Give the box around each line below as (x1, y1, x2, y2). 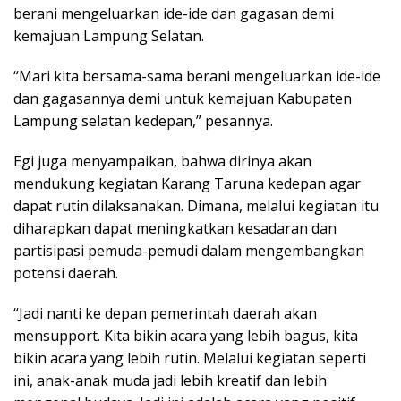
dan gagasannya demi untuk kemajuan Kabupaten (13, 89, 352, 109)
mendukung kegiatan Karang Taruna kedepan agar (13, 174, 361, 194)
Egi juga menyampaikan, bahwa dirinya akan (13, 151, 311, 172)
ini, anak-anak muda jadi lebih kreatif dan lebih (13, 371, 327, 391)
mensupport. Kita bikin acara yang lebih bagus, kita (13, 326, 358, 346)
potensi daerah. (13, 263, 118, 284)
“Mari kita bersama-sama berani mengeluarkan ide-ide (13, 66, 380, 87)
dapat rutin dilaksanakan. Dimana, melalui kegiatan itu (13, 196, 379, 217)
